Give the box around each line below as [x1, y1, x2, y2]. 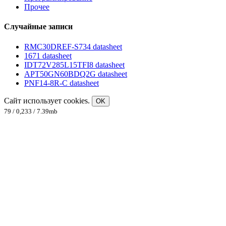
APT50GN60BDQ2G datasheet [24, 69, 127, 78]
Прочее [24, 3, 49, 12]
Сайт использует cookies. [4, 96, 92, 105]
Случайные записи [4, 22, 73, 31]
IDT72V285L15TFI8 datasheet [24, 60, 125, 69]
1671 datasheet [24, 51, 72, 60]
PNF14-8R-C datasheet [24, 78, 99, 87]
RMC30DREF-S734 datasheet [24, 42, 122, 51]
